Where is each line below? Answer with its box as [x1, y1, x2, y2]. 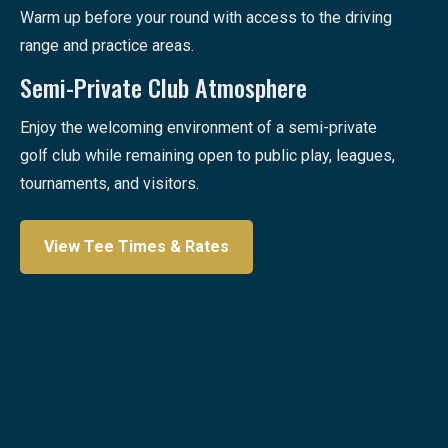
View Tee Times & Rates [44, 237, 229, 257]
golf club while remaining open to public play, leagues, [20, 146, 395, 166]
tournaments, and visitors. [20, 174, 199, 194]
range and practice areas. [20, 36, 194, 56]
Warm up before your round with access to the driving [20, 8, 392, 28]
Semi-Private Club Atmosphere [20, 69, 307, 106]
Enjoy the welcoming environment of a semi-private [20, 118, 377, 138]
